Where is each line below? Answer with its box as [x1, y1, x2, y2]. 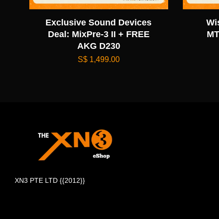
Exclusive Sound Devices [45, 17, 152, 27]
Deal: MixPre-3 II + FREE [47, 29, 150, 39]
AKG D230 [77, 41, 120, 51]
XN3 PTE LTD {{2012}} [15, 176, 85, 184]
